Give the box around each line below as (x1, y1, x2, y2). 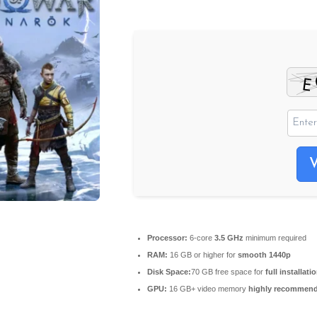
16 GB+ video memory (167, 284, 248, 293)
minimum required (243, 233, 306, 242)
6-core (188, 233, 214, 242)
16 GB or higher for (168, 250, 238, 259)
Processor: (147, 233, 188, 242)
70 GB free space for (191, 267, 265, 276)
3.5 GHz (214, 233, 243, 242)
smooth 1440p (238, 250, 291, 259)
